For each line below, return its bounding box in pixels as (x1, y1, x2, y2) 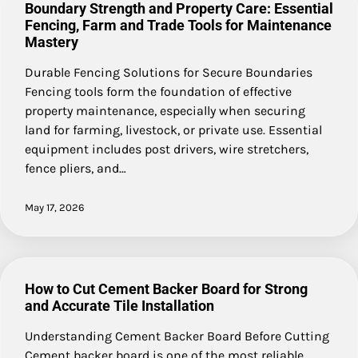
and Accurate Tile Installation (25, 296, 214, 314)
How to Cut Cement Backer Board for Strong (25, 280, 308, 297)
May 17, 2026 (25, 201, 85, 213)
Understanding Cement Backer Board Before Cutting (25, 328, 329, 344)
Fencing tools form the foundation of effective (25, 83, 292, 99)
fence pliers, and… (25, 160, 126, 176)
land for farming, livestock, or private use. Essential (25, 121, 322, 137)
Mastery (25, 33, 78, 50)
